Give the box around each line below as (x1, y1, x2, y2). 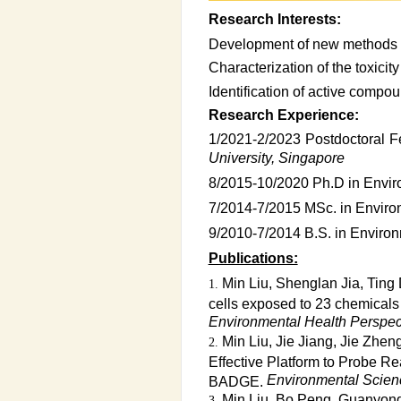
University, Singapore (208, 150, 345, 166)
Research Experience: (208, 107, 359, 123)
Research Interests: (208, 12, 341, 27)
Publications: (208, 251, 298, 266)
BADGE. (208, 374, 267, 388)
